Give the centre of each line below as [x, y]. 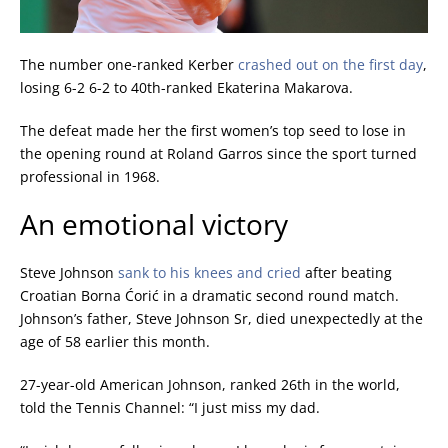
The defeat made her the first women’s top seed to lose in [213, 131]
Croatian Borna [72, 296]
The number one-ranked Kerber [129, 65]
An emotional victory [154, 224]
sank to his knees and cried [209, 273]
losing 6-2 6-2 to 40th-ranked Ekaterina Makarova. [186, 88]
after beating [346, 273]
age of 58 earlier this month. [115, 342]
